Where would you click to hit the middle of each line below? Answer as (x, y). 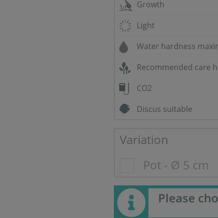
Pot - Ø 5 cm (176, 165)
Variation (144, 139)
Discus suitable (164, 109)
